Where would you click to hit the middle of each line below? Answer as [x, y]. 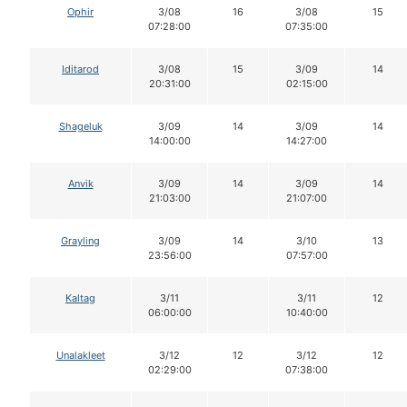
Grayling [80, 240]
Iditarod [80, 69]
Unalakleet [80, 355]
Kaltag [80, 298]
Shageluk [80, 126]
